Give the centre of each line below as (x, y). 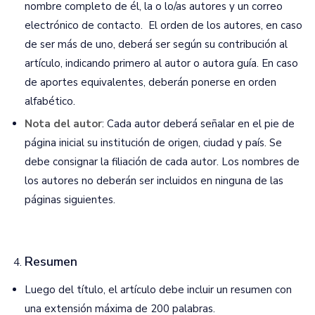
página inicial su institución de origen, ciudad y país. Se (153, 143)
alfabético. (50, 101)
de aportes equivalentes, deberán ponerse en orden (150, 82)
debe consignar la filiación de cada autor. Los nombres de (162, 162)
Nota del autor (63, 124)
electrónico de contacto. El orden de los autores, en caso (163, 25)
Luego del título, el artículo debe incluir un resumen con (158, 290)
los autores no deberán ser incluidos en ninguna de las (154, 181)
